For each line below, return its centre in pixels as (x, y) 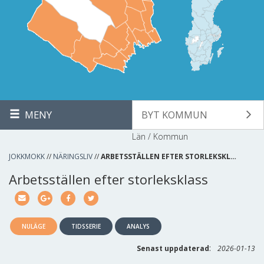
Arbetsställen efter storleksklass (108, 179)
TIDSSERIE (86, 226)
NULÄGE (34, 226)
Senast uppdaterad (173, 248)
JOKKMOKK (27, 156)
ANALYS (138, 226)
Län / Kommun (160, 136)
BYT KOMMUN (174, 115)
